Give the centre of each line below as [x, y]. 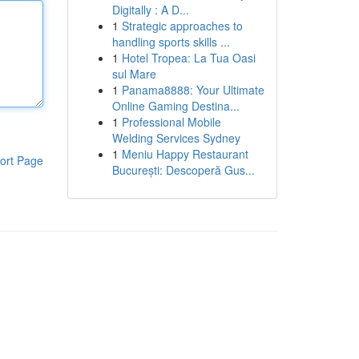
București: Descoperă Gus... [183, 170]
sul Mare [134, 74]
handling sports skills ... [171, 42]
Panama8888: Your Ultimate [193, 90]
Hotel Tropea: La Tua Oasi [188, 58]
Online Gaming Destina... [175, 106]
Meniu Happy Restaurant [185, 154]
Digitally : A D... [150, 10]
